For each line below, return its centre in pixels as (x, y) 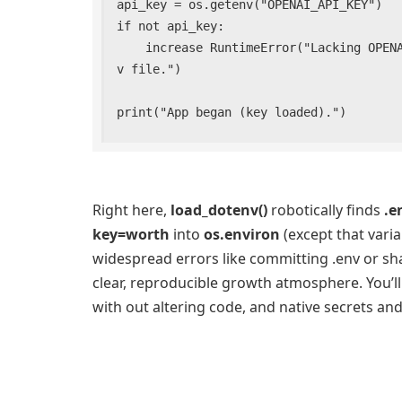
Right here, (131, 210)
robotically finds (326, 210)
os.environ (242, 235)
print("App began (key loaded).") (232, 112)
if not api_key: (171, 26)
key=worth (131, 235)
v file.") (149, 69)
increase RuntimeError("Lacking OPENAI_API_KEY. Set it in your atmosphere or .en (131, 47)
